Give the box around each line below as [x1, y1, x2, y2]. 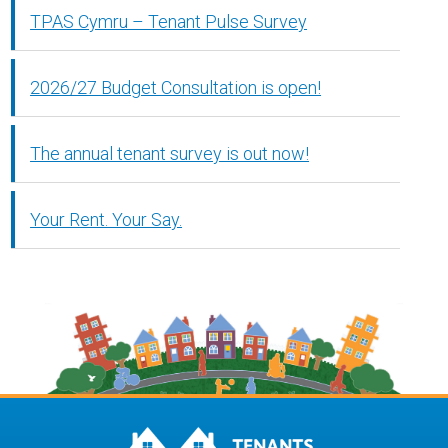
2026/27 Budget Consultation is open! [30, 76, 322, 98]
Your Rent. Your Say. [30, 208, 183, 230]
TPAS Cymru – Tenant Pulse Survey [30, 10, 308, 32]
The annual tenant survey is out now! [30, 142, 310, 164]
